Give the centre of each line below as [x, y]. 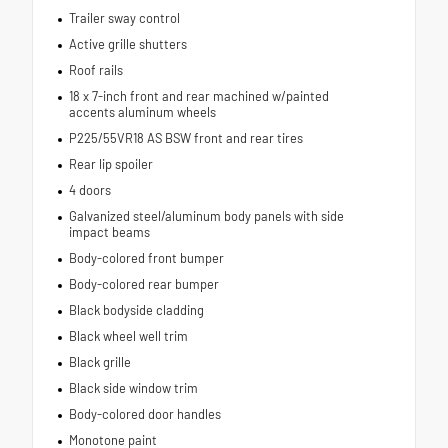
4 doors [89, 190]
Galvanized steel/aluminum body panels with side [206, 216]
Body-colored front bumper [146, 258]
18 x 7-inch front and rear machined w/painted [198, 96]
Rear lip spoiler [110, 164]
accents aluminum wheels [142, 112]
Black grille [99, 362]
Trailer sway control [124, 18]
